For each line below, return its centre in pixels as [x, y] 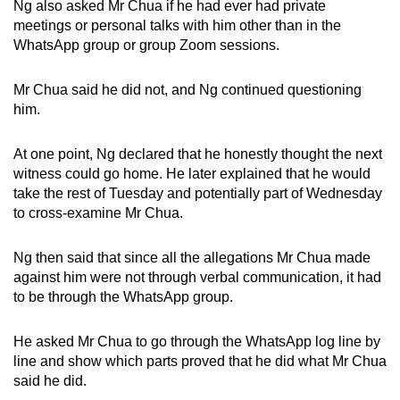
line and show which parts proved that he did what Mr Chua [200, 361]
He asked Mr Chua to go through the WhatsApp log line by [197, 341]
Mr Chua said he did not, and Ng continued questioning [187, 89]
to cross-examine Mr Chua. [98, 212]
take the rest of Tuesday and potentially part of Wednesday [198, 193]
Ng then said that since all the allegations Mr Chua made [192, 257]
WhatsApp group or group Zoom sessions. [146, 45]
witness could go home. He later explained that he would [192, 173]
